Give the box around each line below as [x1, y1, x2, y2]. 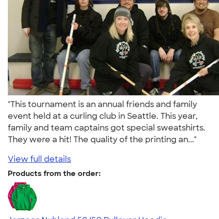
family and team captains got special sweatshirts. [8, 122, 205, 133]
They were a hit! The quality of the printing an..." [8, 134, 200, 145]
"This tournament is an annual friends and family [8, 99, 197, 109]
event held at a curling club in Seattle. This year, [8, 110, 197, 121]
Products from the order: [8, 168, 101, 178]
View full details [8, 153, 71, 164]
